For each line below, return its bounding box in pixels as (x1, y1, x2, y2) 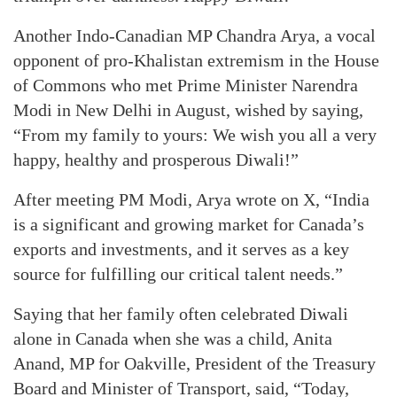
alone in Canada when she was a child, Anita (13, 329, 332, 348)
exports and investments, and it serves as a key (13, 239, 349, 259)
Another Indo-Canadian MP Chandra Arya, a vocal (13, 26, 376, 45)
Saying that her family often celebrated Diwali (13, 304, 348, 323)
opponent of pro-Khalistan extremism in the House (13, 51, 379, 70)
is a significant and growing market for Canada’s (13, 214, 364, 234)
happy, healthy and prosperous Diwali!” (13, 150, 299, 169)
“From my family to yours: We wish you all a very (13, 125, 377, 144)
